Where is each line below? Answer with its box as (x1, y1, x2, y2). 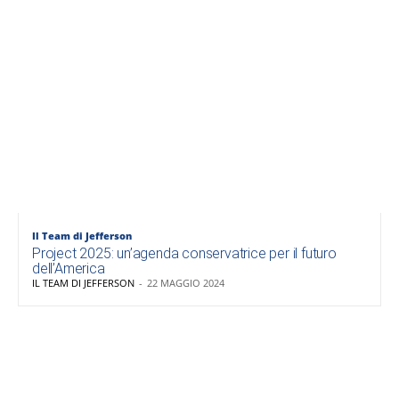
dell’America (32, 259, 105, 277)
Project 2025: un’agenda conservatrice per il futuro (32, 244, 337, 262)
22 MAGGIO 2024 (147, 275, 224, 289)
